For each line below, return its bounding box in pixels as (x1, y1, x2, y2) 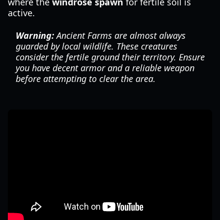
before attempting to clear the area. (16, 73, 156, 84)
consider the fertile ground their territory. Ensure (16, 51, 205, 63)
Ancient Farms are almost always (54, 29, 186, 41)
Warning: (16, 29, 54, 41)
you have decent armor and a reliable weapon (16, 62, 194, 74)
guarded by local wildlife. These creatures (16, 40, 177, 52)
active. (8, 7, 35, 19)
